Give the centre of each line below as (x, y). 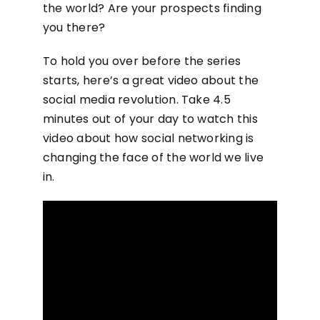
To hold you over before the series (142, 61)
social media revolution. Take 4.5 (136, 100)
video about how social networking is (148, 138)
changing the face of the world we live (153, 157)
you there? (74, 27)
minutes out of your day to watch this (150, 119)
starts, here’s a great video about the (151, 80)
